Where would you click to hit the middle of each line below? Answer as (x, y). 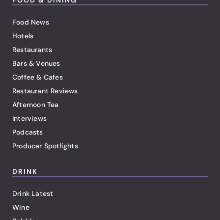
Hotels (23, 36)
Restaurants (32, 49)
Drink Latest (33, 193)
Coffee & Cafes (38, 77)
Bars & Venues (36, 63)
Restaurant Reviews (45, 91)
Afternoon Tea (36, 104)
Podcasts (28, 132)
